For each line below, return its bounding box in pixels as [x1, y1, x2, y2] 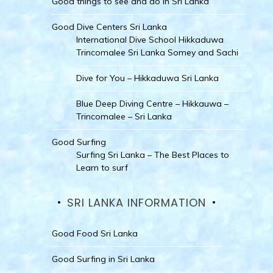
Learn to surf [76, 161, 128, 173]
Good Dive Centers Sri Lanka [51, 21, 167, 32]
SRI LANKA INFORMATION [66, 194, 206, 210]
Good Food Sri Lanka [51, 227, 138, 239]
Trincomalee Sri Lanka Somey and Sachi [76, 46, 238, 58]
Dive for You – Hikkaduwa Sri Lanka [76, 72, 219, 83]
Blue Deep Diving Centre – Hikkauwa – [76, 97, 229, 109]
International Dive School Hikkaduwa [76, 34, 224, 45]
